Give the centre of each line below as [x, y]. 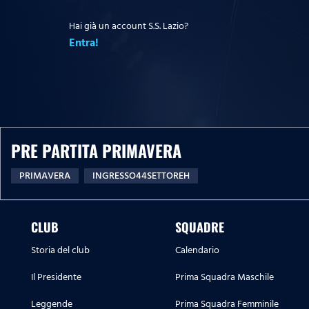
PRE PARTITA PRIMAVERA [96, 151]
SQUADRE [200, 227]
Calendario [197, 250]
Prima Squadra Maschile [225, 277]
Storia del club [60, 250]
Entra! [84, 42]
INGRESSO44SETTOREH [141, 176]
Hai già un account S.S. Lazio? [129, 26]
